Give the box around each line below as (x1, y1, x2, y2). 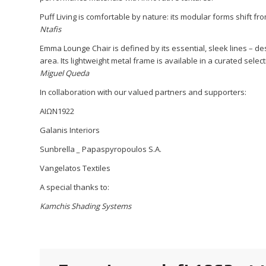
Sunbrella (40, 144, 77, 155)
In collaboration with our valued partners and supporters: (40, 87, 246, 98)
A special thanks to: (40, 182, 109, 193)
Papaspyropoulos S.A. (82, 144, 161, 155)
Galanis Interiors (40, 125, 100, 136)
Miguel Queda (40, 68, 89, 79)
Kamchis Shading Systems (40, 201, 131, 212)
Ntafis (40, 24, 61, 35)
